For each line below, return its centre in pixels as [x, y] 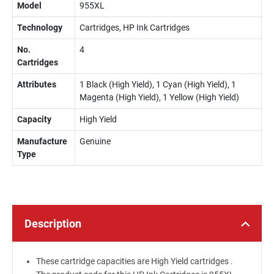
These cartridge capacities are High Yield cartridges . [134, 261]
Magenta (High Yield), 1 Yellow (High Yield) [159, 97]
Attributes [37, 84]
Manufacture [42, 141]
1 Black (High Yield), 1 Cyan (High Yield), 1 [158, 84]
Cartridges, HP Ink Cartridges [135, 28]
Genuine [95, 141]
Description [53, 224]
